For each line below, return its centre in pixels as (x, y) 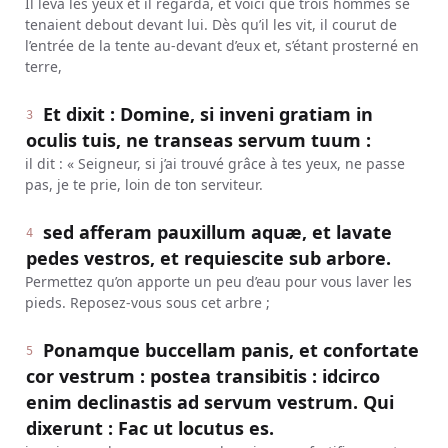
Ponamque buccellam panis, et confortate (231, 350)
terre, (43, 66)
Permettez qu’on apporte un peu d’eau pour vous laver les (218, 281)
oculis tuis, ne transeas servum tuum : (198, 140)
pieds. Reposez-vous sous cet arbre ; (147, 302)
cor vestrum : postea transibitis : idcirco (202, 376)
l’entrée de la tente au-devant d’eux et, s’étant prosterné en (221, 45)
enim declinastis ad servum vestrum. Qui (209, 402)
